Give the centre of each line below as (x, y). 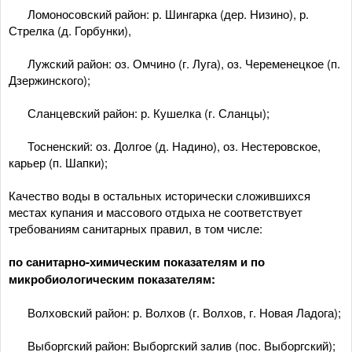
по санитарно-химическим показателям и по (137, 262)
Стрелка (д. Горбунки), (70, 30)
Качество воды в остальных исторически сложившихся (159, 195)
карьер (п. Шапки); (58, 162)
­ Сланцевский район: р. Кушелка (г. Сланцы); (139, 113)
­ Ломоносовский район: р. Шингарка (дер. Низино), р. (159, 14)
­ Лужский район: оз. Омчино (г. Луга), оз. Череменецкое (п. (174, 63)
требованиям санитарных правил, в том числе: (136, 228)
